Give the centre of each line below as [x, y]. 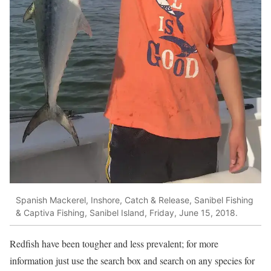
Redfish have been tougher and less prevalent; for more [114, 244]
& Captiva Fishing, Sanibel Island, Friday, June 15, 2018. [127, 212]
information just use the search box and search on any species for [132, 261]
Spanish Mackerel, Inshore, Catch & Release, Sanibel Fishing [135, 200]
